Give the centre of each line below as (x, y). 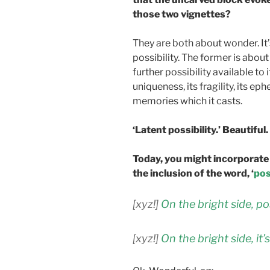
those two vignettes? (182, 14)
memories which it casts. (187, 101)
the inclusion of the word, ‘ (193, 174)
